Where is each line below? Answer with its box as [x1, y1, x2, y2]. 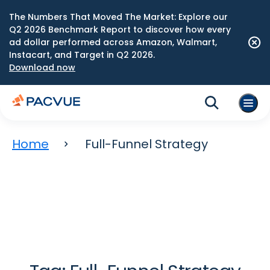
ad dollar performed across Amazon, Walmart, [9, 36, 217, 48]
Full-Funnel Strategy [85, 136, 208, 152]
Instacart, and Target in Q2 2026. [9, 49, 155, 61]
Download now [9, 61, 75, 74]
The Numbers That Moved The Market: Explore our [9, 11, 228, 23]
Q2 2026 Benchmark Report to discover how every [9, 24, 231, 36]
